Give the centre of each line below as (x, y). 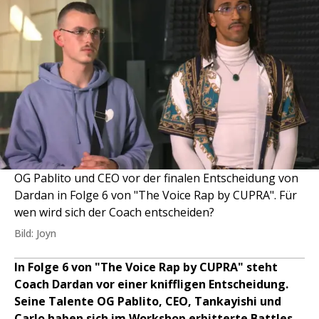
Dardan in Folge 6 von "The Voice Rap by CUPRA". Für (156, 195)
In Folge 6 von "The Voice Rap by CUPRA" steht (146, 267)
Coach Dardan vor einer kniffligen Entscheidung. (151, 284)
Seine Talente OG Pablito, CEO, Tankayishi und (148, 301)
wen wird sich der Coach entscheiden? (114, 212)
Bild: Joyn (35, 233)
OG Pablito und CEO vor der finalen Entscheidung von (156, 178)
